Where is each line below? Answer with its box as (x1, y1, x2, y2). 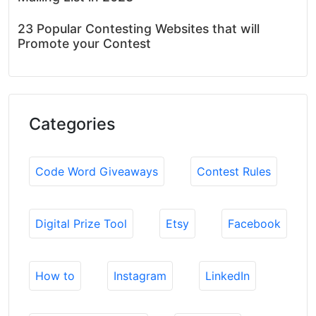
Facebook (228, 216, 281, 231)
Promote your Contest (18, 35, 151, 51)
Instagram (114, 268, 166, 283)
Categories (29, 113, 116, 134)
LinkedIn (205, 268, 250, 283)
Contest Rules (197, 164, 271, 178)
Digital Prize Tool (35, 216, 127, 231)
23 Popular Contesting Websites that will (18, 20, 260, 36)
